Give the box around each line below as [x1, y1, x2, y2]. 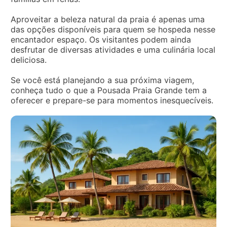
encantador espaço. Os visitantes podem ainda [11, 34, 191, 45]
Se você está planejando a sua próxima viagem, [11, 75, 194, 85]
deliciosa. [11, 55, 47, 65]
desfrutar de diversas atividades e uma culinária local [11, 45, 215, 55]
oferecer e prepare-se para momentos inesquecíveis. [11, 95, 213, 105]
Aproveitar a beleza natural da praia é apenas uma [11, 14, 205, 24]
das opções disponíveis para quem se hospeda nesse [11, 24, 215, 34]
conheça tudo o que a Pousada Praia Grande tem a [11, 85, 207, 95]
